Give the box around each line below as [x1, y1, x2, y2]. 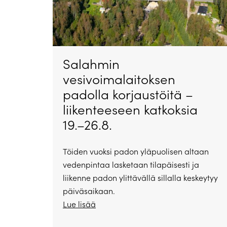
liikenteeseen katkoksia [63, 100, 198, 119]
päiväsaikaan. [63, 185, 115, 197]
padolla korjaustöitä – [63, 85, 193, 103]
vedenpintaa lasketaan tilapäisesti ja [63, 159, 199, 170]
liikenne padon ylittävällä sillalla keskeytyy [63, 172, 218, 183]
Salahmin [63, 55, 120, 73]
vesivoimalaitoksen [63, 70, 175, 88]
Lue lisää [63, 199, 96, 210]
